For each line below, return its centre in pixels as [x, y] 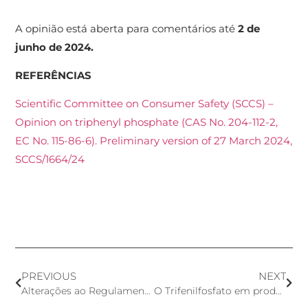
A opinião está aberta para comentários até [127, 28]
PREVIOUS [49, 276]
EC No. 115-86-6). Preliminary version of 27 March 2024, [154, 141]
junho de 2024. [55, 47]
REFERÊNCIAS [54, 76]
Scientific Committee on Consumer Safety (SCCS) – [145, 104]
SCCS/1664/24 [52, 159]
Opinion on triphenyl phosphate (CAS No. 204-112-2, [147, 122]
